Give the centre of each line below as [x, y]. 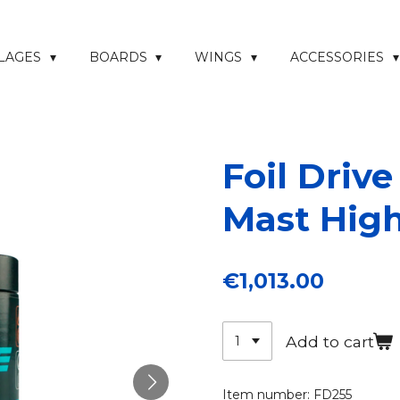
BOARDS [120, 57]
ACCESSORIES [338, 57]
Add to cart [329, 341]
